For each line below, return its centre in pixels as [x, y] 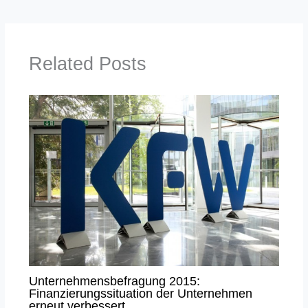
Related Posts [87, 63]
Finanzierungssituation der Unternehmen [140, 294]
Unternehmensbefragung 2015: [114, 281]
